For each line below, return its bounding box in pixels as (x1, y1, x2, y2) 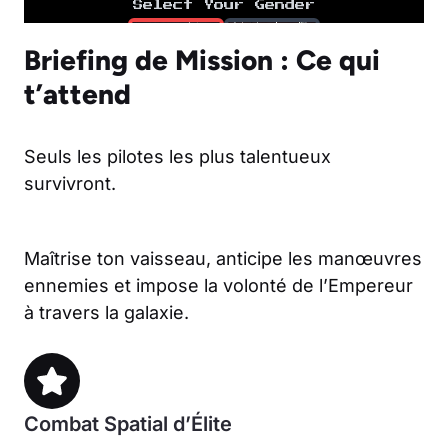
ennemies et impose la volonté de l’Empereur (24, 274, 413, 296)
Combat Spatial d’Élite (24, 411, 232, 436)
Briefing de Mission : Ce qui (24, 42, 380, 77)
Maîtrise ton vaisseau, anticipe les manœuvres (24, 247, 422, 269)
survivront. (24, 172, 116, 194)
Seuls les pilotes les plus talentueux (24, 145, 331, 167)
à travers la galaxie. (24, 301, 189, 323)
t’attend (24, 76, 131, 111)
